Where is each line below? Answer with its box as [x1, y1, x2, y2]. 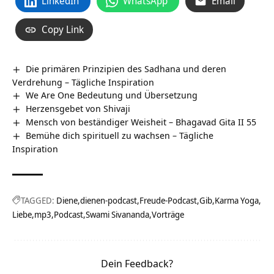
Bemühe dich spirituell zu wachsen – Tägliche [26, 128, 214, 141]
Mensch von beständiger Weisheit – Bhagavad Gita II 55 [26, 115, 257, 128]
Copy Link [42, 23, 84, 36]
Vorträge [152, 208, 184, 220]
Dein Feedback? [101, 256, 173, 270]
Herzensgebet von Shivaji [26, 102, 131, 114]
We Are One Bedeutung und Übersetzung [26, 88, 198, 101]
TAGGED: [21, 194, 54, 206]
